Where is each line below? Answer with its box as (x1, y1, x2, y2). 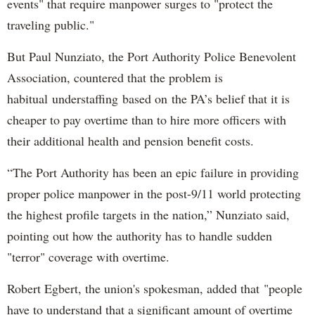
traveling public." (7, 16, 94, 34)
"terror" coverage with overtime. (7, 248, 169, 266)
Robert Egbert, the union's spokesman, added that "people (7, 280, 302, 297)
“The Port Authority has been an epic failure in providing (7, 164, 299, 181)
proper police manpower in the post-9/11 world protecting (7, 185, 301, 202)
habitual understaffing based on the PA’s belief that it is (7, 90, 290, 108)
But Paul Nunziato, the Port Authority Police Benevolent (7, 48, 296, 65)
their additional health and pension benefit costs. (7, 132, 254, 150)
